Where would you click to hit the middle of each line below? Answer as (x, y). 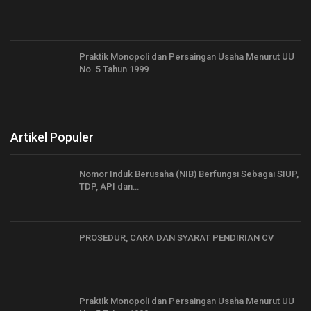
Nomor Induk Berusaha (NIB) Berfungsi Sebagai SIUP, (189, 174)
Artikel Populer (52, 137)
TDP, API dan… (109, 186)
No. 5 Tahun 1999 (114, 69)
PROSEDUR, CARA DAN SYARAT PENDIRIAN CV (176, 237)
